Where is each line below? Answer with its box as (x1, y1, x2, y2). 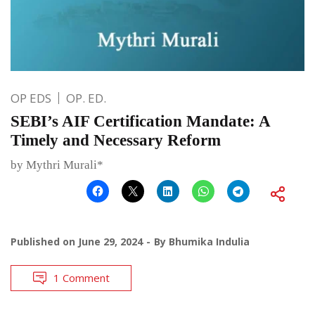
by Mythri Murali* (11, 157, 103, 172)
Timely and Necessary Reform (11, 131, 221, 149)
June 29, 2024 (78, 234, 143, 248)
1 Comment (53, 270, 110, 285)
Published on (11, 234, 78, 248)
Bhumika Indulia (169, 234, 250, 248)
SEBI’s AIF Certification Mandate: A (11, 112, 270, 130)
